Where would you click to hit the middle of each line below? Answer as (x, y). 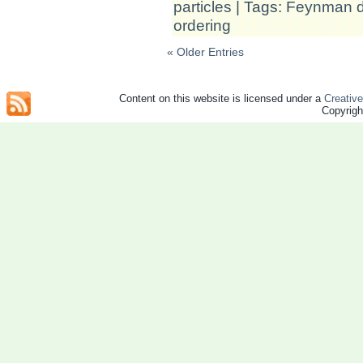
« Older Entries (205, 51)
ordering (202, 25)
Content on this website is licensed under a (222, 98)
